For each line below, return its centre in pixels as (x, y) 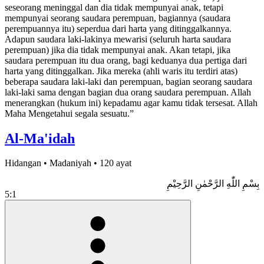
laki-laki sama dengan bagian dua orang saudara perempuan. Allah (128, 92)
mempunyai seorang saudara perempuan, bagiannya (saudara (118, 18)
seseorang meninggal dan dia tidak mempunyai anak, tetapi (114, 7)
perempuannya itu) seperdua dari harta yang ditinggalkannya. (118, 28)
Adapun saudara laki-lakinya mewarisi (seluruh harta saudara (118, 39)
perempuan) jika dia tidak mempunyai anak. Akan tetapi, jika (118, 49)
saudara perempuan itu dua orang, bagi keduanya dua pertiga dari (126, 60)
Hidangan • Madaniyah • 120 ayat (68, 163)
